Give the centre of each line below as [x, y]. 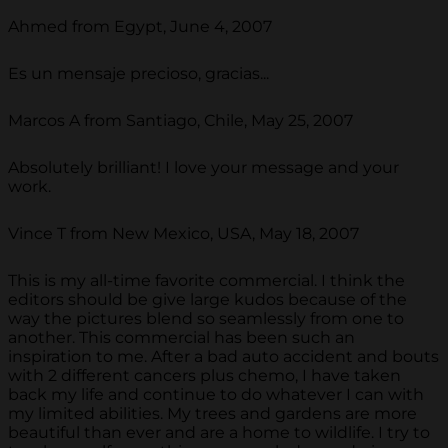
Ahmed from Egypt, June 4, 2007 [140, 26]
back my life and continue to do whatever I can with [216, 394]
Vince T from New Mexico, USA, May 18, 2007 [183, 233]
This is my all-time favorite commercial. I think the [206, 280]
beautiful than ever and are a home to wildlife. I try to [219, 432]
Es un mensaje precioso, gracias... [138, 73]
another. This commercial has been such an [181, 337]
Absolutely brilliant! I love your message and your [203, 167]
